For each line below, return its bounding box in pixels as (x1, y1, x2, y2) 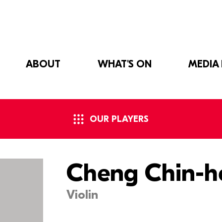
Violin (66, 187, 99, 202)
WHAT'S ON (97, 58, 152, 70)
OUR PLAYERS (90, 113, 149, 124)
